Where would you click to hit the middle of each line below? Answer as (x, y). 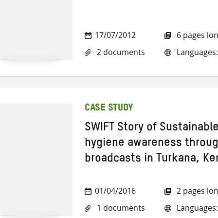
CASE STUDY (109, 109)
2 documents (120, 52)
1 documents (120, 208)
